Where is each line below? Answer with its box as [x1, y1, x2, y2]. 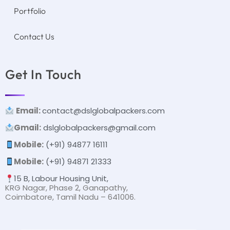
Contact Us [13, 31, 54, 42]
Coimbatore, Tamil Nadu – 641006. [5, 191, 136, 203]
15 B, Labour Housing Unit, [14, 173, 109, 184]
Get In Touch [5, 66, 82, 83]
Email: [16, 105, 43, 117]
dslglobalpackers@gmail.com [43, 122, 156, 133]
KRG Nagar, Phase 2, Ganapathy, [5, 182, 128, 194]
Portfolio [13, 5, 46, 16]
